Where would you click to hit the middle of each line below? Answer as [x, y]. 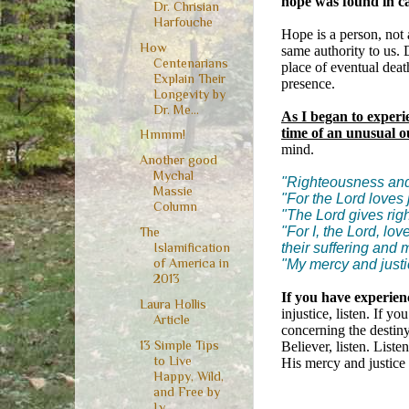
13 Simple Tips [179, 345]
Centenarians [190, 63]
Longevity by [189, 94]
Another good [178, 160]
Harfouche [183, 21]
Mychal [173, 176]
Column [175, 207]
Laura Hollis [173, 304]
